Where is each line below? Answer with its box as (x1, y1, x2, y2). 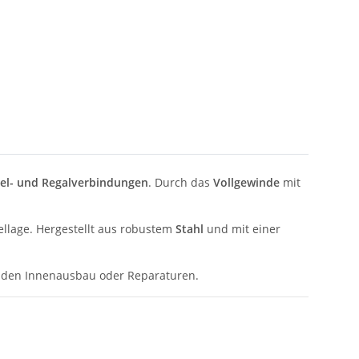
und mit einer (204, 221, 280, 237)
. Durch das (148, 175, 213, 191)
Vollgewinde (213, 175, 280, 191)
